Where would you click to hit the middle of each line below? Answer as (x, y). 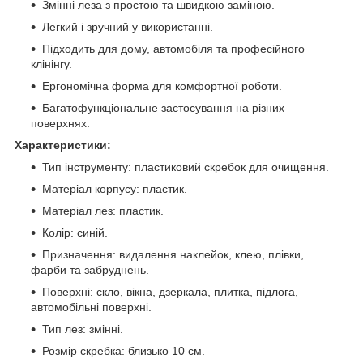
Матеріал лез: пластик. (103, 210)
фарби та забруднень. (90, 269)
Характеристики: (63, 145)
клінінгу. (51, 64)
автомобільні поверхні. (91, 307)
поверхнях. (60, 123)
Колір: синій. (75, 232)
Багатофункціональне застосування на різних (163, 107)
